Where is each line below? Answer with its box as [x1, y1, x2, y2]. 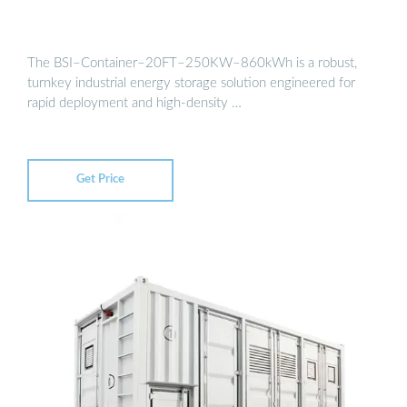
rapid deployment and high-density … [27, 95, 242, 110]
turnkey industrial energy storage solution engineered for [27, 75, 355, 90]
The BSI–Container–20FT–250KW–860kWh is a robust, [27, 55, 357, 70]
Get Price [76, 174, 124, 186]
